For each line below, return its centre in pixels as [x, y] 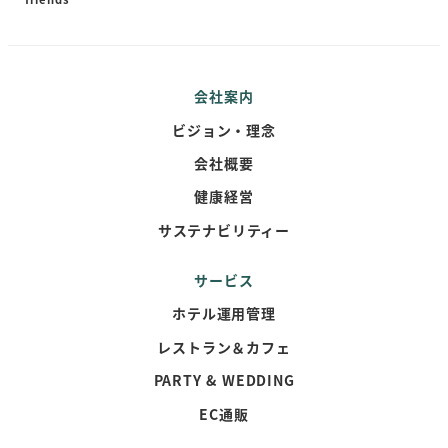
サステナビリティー [224, 229]
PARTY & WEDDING [224, 380]
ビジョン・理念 [224, 129]
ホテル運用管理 [224, 313]
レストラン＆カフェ [224, 346]
